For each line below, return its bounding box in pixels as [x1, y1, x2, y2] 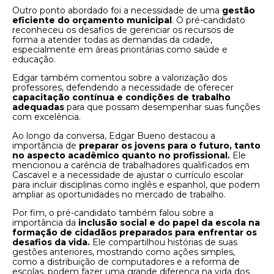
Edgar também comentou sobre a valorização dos [12, 72, 227, 84]
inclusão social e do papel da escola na [78, 217, 260, 229]
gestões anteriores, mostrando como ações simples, [12, 246, 235, 258]
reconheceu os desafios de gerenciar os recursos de [12, 24, 234, 35]
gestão [222, 4, 255, 16]
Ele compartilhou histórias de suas [90, 237, 237, 248]
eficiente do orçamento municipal [12, 14, 172, 26]
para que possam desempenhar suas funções [64, 102, 260, 113]
